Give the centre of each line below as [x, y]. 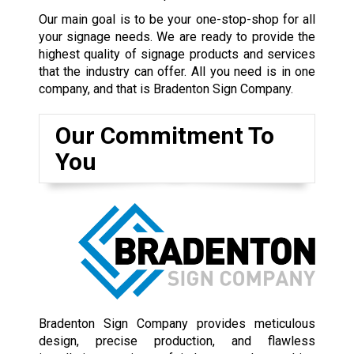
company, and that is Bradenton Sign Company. [166, 89]
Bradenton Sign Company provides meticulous [177, 323]
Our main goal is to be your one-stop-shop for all [177, 20]
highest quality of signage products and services [177, 55]
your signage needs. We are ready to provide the [177, 37]
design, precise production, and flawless [177, 341]
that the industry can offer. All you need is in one [177, 72]
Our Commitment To [164, 136]
